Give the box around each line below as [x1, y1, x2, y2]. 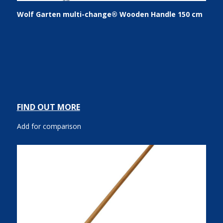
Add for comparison [16, 121, 81, 131]
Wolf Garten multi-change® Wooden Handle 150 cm [16, 9, 203, 19]
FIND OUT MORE [16, 102, 80, 113]
